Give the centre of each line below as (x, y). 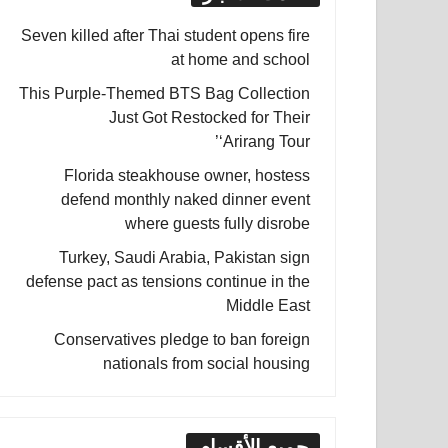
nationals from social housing (206, 363)
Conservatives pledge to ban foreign (182, 339)
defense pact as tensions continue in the (168, 281)
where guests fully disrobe (217, 223)
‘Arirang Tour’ (264, 141)
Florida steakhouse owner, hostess (187, 175)
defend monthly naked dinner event (185, 199)
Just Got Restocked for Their (209, 117)
